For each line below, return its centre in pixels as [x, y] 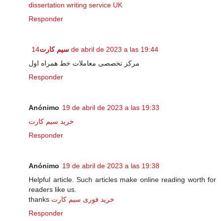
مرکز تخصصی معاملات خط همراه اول [84, 63]
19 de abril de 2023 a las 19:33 [111, 108]
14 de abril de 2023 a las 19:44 [114, 50]
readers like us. [53, 190]
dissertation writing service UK [75, 5]
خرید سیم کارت [51, 122]
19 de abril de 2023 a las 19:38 [111, 166]
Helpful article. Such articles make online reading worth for [122, 180]
